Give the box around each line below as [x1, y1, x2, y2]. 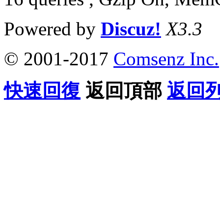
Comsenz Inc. [113, 48, 219, 69]
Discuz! [101, 18, 161, 39]
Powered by [4, 18, 101, 39]
